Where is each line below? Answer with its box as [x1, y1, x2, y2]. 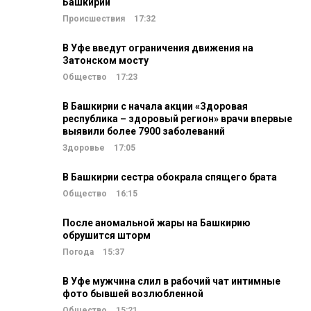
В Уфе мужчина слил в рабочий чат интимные [62, 276, 280, 287]
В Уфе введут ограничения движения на [62, 42, 253, 53]
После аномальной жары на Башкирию [62, 217, 251, 228]
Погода [62, 247, 94, 257]
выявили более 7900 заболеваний [62, 126, 225, 137]
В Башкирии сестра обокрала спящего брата [62, 171, 277, 183]
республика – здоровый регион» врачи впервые [62, 113, 292, 124]
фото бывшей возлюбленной [62, 288, 203, 299]
